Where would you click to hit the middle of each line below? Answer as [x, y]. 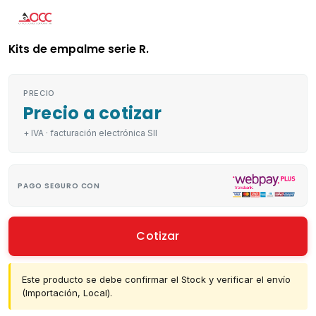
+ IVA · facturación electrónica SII [90, 133]
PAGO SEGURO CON [59, 186]
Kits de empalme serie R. [79, 49]
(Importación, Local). [67, 293]
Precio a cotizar [92, 114]
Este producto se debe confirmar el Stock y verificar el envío [156, 280]
